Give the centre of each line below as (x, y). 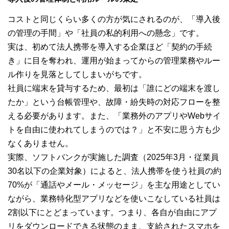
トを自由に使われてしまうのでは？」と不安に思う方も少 (114, 130)
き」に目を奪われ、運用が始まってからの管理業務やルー (114, 61)
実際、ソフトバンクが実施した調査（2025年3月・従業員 (113, 157)
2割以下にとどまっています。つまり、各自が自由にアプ (112, 213)
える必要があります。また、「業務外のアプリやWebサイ (114, 116)
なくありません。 (40, 144)
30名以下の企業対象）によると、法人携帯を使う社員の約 (114, 171)
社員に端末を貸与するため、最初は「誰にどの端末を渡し (114, 88)
